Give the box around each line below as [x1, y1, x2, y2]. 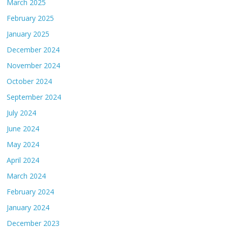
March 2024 [7, 170, 46, 181]
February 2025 [7, 13, 54, 23]
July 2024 [7, 107, 37, 118]
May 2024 [7, 139, 40, 149]
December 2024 [7, 44, 60, 54]
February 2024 [7, 186, 54, 196]
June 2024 [7, 123, 40, 133]
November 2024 [7, 60, 61, 70]
